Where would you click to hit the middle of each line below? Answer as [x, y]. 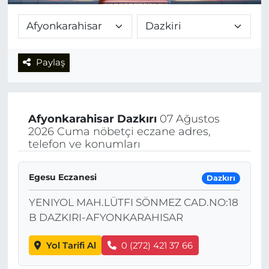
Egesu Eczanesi [62, 177]
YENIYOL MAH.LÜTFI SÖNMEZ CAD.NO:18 [133, 203]
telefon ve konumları [84, 144]
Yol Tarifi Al [71, 245]
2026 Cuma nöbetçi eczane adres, [119, 131]
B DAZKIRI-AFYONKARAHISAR [106, 218]
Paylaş [50, 63]
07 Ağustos [188, 119]
